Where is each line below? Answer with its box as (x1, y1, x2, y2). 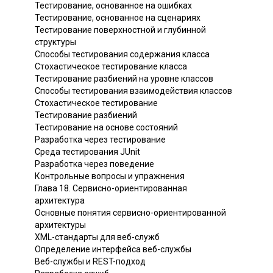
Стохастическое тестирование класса (35, 61, 187, 71)
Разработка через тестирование (35, 134, 166, 144)
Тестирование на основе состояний (35, 122, 178, 132)
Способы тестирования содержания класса (35, 49, 210, 59)
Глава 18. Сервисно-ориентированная (35, 183, 187, 193)
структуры (35, 37, 76, 47)
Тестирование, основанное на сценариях (35, 12, 200, 23)
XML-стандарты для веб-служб (35, 232, 160, 242)
